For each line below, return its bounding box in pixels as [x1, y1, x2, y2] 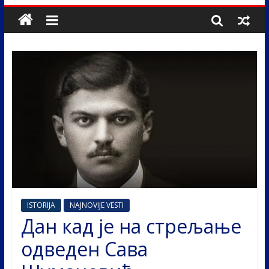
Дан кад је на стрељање [20, 213, 241, 239]
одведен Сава [20, 235, 148, 262]
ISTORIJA [26, 199, 55, 210]
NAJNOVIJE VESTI [69, 199, 124, 210]
